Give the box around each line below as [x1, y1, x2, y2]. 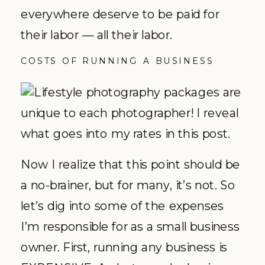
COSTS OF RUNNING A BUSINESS [21, 55, 214, 66]
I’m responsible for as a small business [21, 218, 240, 234]
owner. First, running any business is [21, 239, 227, 254]
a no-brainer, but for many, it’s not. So [21, 177, 235, 192]
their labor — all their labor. [21, 27, 173, 42]
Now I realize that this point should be [21, 156, 240, 172]
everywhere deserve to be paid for [21, 6, 219, 21]
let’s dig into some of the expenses [21, 198, 224, 213]
